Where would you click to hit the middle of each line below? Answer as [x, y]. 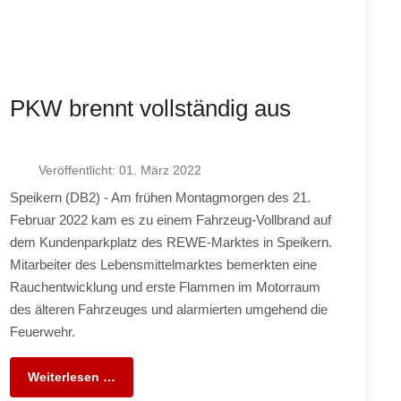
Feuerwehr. [42, 331]
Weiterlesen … [71, 376]
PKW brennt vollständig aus [150, 108]
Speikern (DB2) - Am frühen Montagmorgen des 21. [160, 197]
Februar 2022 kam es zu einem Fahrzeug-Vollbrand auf [170, 219]
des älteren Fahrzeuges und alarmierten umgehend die [168, 309]
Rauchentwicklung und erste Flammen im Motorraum [165, 286]
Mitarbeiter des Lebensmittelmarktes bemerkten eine [163, 264]
